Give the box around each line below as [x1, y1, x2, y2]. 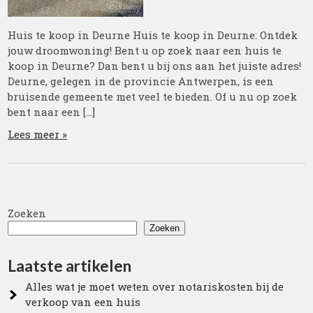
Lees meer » [8, 126, 68, 141]
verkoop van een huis [25, 294, 141, 309]
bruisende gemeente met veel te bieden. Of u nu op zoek [8, 89, 298, 103]
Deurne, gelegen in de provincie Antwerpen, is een [8, 73, 275, 88]
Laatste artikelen [8, 256, 132, 275]
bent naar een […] [8, 104, 96, 119]
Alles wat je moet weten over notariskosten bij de [25, 279, 284, 293]
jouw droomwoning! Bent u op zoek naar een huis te [8, 43, 282, 57]
